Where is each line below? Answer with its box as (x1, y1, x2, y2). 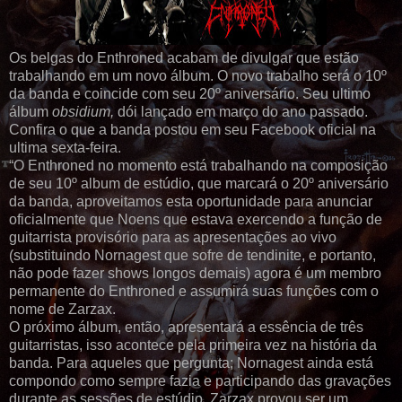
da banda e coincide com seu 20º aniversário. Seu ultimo (9, 86, 371, 102)
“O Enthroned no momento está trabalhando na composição (9, 158, 388, 174)
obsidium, (52, 104, 118, 120)
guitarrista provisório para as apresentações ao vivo (9, 230, 336, 246)
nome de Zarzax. (9, 301, 116, 318)
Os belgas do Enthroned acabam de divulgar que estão (9, 50, 359, 66)
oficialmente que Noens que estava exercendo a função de (9, 212, 382, 228)
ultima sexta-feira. (9, 140, 121, 156)
